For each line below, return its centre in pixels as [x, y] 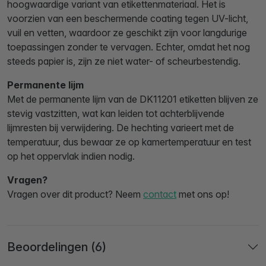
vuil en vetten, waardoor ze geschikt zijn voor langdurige [127, 33]
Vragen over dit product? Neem [75, 194]
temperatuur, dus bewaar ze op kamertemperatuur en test [129, 142]
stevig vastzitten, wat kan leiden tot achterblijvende [116, 113]
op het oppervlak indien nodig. [71, 156]
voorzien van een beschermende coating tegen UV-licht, [128, 18]
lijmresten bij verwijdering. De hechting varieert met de [121, 128]
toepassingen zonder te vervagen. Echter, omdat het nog [129, 47]
